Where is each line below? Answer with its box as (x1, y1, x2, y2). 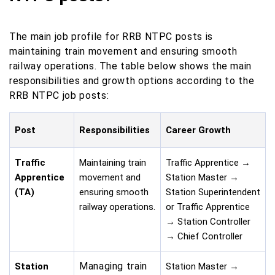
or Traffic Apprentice (166, 201, 250, 213)
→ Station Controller (166, 216, 250, 228)
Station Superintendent (166, 187, 260, 198)
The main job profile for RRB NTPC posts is (9, 31, 213, 43)
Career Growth (166, 125, 231, 136)
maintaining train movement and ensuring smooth (9, 45, 238, 58)
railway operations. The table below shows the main (9, 60, 252, 72)
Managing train (79, 260, 147, 273)
